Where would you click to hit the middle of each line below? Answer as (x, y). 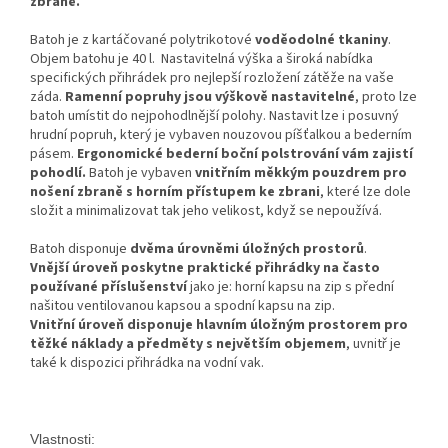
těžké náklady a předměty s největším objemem (188, 343)
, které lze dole (365, 191)
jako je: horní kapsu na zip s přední (290, 286)
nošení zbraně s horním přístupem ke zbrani (175, 191)
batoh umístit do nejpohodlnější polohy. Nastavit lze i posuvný (214, 115)
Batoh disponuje (80, 248)
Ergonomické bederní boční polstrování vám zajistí (245, 153)
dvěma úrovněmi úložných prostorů (247, 248)
